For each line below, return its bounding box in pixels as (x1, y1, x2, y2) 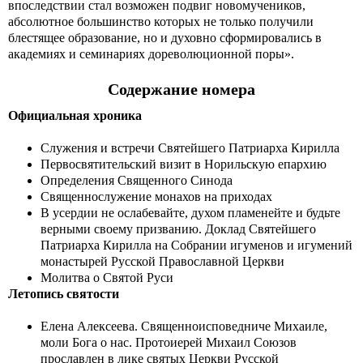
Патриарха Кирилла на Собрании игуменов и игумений (41, 238, 352, 252)
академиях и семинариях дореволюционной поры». (8, 47, 294, 61)
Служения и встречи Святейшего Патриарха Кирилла (41, 141, 340, 155)
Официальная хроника (8, 109, 142, 122)
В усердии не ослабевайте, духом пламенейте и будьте (41, 206, 340, 220)
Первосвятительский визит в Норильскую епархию (41, 157, 327, 171)
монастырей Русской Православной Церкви (41, 254, 327, 268)
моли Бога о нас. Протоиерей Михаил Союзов (41, 335, 297, 349)
